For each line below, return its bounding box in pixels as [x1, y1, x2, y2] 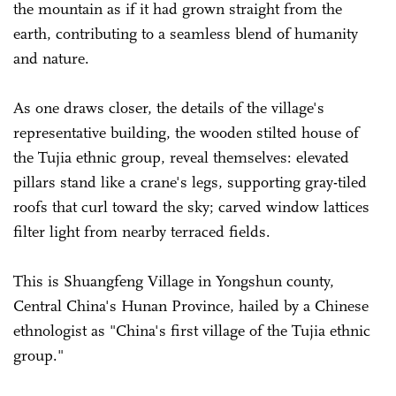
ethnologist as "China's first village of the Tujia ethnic [13, 320, 370, 340]
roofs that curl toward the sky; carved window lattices [13, 196, 369, 217]
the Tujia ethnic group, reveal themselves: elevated [13, 147, 349, 167]
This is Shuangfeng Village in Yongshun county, [13, 270, 334, 291]
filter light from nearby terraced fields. [13, 221, 275, 241]
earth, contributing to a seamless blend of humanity [13, 23, 358, 43]
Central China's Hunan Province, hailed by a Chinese [13, 295, 369, 316]
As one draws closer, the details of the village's [13, 97, 324, 118]
